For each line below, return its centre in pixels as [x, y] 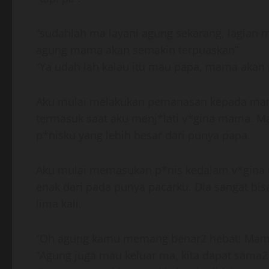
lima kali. [59, 204]
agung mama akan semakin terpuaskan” [137, 50]
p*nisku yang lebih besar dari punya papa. [143, 135]
